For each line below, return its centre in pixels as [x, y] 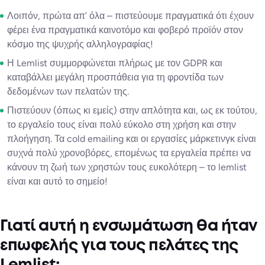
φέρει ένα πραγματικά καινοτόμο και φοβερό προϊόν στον [125, 30]
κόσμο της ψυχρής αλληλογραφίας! [80, 44]
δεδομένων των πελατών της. [68, 92]
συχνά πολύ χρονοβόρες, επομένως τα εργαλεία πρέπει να [129, 153]
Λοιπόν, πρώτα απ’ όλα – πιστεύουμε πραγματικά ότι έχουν [130, 16]
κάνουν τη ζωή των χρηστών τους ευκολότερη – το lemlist [127, 167]
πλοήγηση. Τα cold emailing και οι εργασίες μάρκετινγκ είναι [132, 139]
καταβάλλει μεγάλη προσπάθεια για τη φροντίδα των [115, 77]
